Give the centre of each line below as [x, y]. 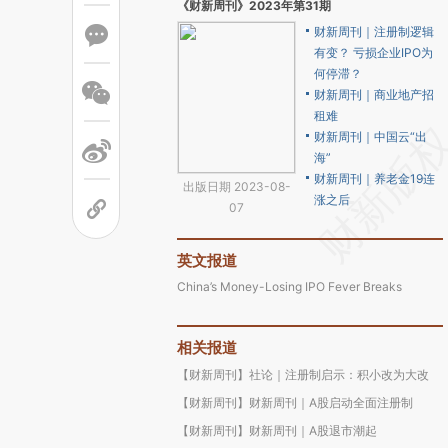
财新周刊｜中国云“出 [370, 136]
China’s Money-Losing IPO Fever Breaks [289, 286]
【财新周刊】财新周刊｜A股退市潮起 [277, 430]
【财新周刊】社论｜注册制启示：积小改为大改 [303, 374]
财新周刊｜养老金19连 [374, 178]
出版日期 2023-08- [236, 186]
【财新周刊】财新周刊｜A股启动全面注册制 [295, 402]
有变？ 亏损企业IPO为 [373, 52]
